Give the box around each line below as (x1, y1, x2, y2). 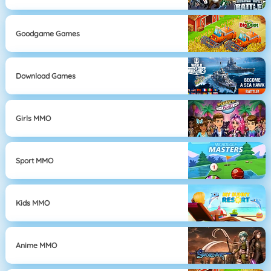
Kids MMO (16, 198, 50, 207)
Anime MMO (16, 240, 57, 250)
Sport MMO (16, 155, 54, 165)
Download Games (16, 71, 76, 80)
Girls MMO (16, 113, 51, 123)
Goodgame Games (16, 28, 80, 38)
